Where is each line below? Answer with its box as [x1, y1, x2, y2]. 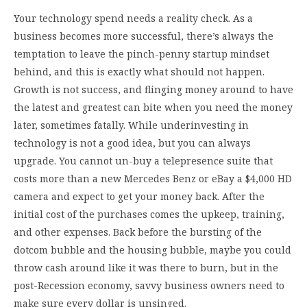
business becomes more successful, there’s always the [14, 29, 273, 42]
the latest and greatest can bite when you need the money [14, 100, 293, 114]
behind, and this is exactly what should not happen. [14, 64, 265, 78]
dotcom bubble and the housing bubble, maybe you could [14, 243, 291, 256]
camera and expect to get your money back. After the [14, 189, 265, 203]
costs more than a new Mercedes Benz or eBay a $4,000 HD [14, 171, 292, 185]
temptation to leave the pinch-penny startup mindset [14, 47, 269, 60]
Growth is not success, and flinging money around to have [14, 82, 293, 96]
